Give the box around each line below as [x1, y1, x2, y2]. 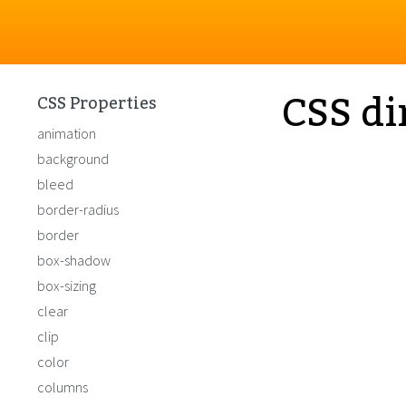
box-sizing [37, 276, 96, 295]
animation [37, 124, 96, 142]
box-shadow [37, 251, 111, 269]
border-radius [37, 200, 119, 218]
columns [37, 378, 88, 396]
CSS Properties [37, 87, 157, 120]
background [37, 150, 109, 168]
